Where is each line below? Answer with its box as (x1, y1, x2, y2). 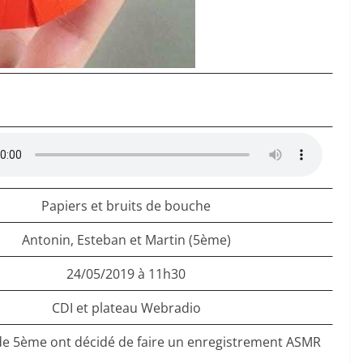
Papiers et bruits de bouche (41, 197, 211, 215)
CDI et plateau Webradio (51, 299, 201, 317)
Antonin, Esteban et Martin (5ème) (21, 231, 231, 249)
